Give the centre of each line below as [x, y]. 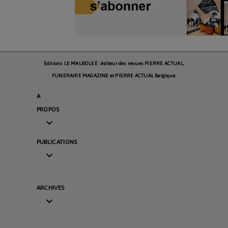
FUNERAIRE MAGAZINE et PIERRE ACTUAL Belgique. [114, 76]
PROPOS [48, 110]
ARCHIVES [50, 188]
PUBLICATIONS [57, 142]
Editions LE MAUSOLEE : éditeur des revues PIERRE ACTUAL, [114, 64]
